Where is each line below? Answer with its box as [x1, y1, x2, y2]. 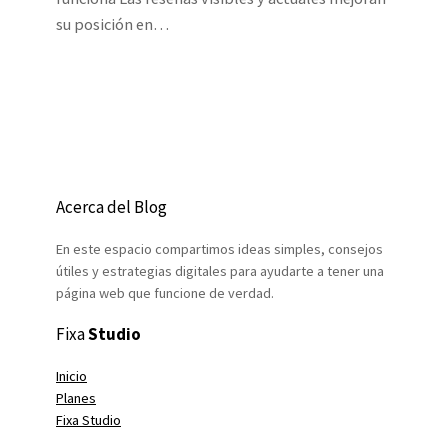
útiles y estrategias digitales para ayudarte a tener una [56, 261, 384, 280]
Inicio [56, 366, 87, 385]
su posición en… [56, 13, 169, 34]
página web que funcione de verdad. [56, 283, 274, 302]
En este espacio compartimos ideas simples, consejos [56, 239, 383, 258]
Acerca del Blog [56, 195, 167, 218]
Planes [56, 388, 96, 407]
